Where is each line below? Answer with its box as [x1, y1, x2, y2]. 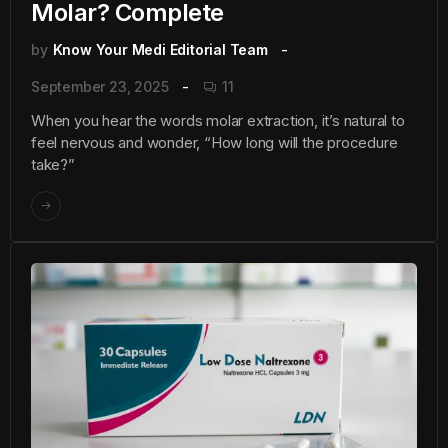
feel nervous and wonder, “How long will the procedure [31, 133, 398, 153]
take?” [31, 155, 75, 175]
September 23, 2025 [31, 77, 169, 95]
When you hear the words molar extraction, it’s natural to [31, 111, 405, 131]
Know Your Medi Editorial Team [52, 40, 268, 58]
